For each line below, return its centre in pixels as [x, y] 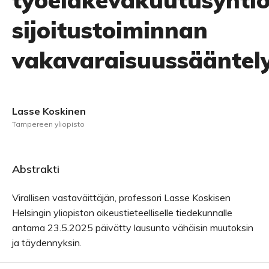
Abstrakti [36, 169]
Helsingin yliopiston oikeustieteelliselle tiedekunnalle [122, 213]
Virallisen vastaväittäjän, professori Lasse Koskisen [121, 198]
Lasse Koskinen [49, 111]
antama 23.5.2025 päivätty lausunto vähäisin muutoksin [133, 228]
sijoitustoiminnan [110, 30]
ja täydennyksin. [47, 243]
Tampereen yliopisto [48, 124]
